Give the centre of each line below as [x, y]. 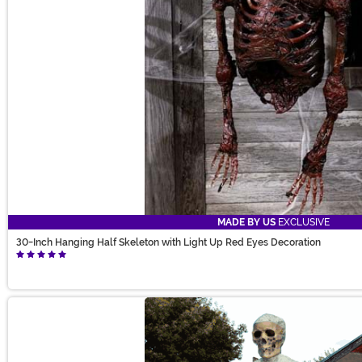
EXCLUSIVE [303, 223]
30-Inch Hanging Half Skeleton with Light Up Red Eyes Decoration [168, 243]
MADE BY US [246, 223]
